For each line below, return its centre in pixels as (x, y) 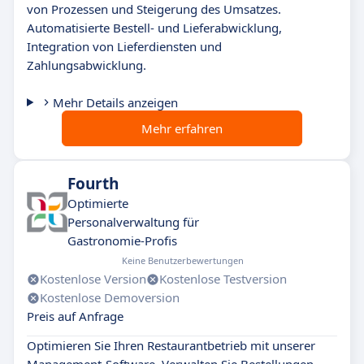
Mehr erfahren (182, 128)
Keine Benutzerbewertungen (182, 260)
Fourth (93, 184)
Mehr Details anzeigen (115, 102)
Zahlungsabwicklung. (87, 65)
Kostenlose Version (93, 279)
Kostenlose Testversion (223, 279)
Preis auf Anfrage (75, 316)
